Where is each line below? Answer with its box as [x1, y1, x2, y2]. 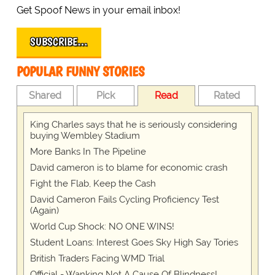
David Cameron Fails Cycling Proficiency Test [29, 194, 219, 206]
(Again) [29, 205, 59, 217]
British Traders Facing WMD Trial [29, 253, 165, 265]
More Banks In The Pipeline [29, 146, 146, 158]
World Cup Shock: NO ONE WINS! [29, 221, 174, 233]
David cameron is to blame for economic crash [29, 162, 228, 174]
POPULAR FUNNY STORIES [16, 63, 144, 80]
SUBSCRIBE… [29, 35, 88, 49]
